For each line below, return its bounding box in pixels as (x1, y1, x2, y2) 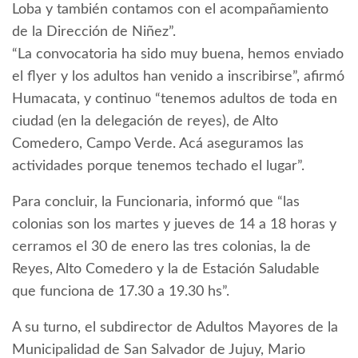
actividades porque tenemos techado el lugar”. (12, 159, 304, 174)
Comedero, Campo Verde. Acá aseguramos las (12, 137, 304, 152)
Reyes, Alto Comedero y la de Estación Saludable (12, 262, 320, 277)
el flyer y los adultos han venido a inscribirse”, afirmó (12, 70, 344, 85)
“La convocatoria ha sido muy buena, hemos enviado (12, 47, 344, 62)
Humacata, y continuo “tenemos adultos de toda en (12, 92, 337, 107)
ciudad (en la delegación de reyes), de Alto (12, 114, 278, 129)
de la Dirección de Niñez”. (12, 25, 176, 40)
